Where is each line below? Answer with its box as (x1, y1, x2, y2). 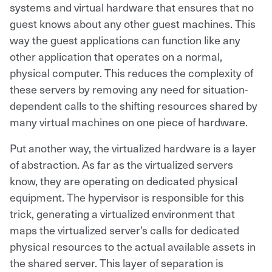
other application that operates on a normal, (10, 48, 222, 64)
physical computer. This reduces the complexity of (10, 64, 253, 80)
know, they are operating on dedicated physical (10, 172, 237, 188)
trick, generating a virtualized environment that (10, 205, 235, 221)
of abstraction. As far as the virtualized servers (10, 156, 233, 172)
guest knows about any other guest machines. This (10, 15, 256, 31)
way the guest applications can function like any (10, 32, 240, 47)
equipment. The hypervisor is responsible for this (10, 189, 244, 205)
